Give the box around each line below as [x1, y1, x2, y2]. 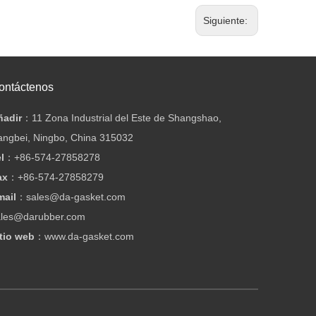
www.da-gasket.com [44, 231, 134, 242]
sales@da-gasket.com [26, 191, 126, 202]
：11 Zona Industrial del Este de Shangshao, [22, 112, 221, 123]
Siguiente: [203, 15, 250, 26]
